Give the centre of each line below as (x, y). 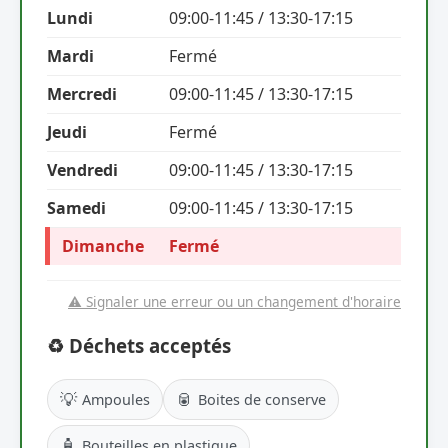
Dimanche (103, 246)
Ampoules (116, 399)
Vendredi (82, 170)
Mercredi (82, 94)
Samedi (76, 208)
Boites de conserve (262, 399)
